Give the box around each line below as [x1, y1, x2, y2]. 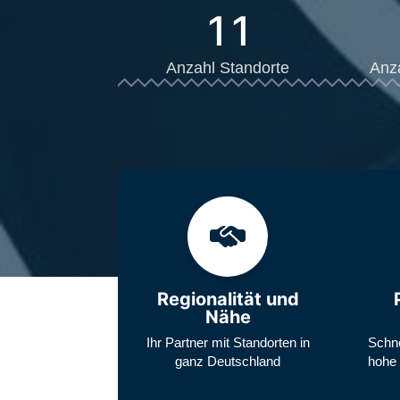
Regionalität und [156, 287, 299, 310]
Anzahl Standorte [166, 58, 289, 77]
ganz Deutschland [175, 353, 280, 369]
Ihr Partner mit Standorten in [146, 334, 310, 350]
